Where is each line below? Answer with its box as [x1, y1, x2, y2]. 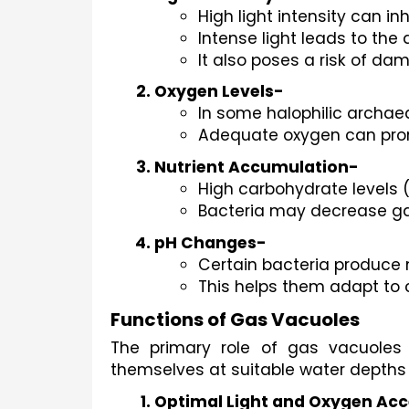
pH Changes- [154, 232, 267, 255]
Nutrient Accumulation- [154, 156, 359, 179]
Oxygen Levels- [154, 80, 284, 103]
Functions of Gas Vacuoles [110, 306, 360, 332]
